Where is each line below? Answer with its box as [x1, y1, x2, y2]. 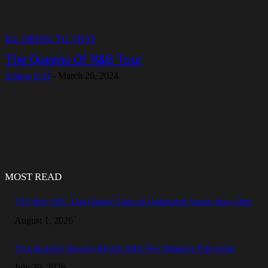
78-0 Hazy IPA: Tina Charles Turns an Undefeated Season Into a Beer [14, 197, 252, 206]
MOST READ [5, 171, 62, 182]
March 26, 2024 [58, 71, 118, 81]
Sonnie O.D [5, 71, 50, 81]
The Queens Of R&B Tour [5, 52, 142, 66]
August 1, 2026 [14, 215, 73, 226]
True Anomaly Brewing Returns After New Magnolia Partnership [14, 243, 235, 252]
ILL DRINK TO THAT [5, 33, 96, 44]
